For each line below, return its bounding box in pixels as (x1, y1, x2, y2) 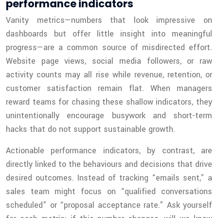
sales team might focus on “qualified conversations (6, 186, 212, 198)
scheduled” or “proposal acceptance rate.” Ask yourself (6, 200, 212, 211)
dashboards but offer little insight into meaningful (6, 28, 212, 40)
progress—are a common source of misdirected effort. (6, 42, 212, 54)
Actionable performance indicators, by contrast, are (6, 145, 212, 157)
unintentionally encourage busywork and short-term (6, 110, 212, 122)
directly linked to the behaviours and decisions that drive (6, 159, 212, 170)
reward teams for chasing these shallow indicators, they (6, 96, 212, 108)
